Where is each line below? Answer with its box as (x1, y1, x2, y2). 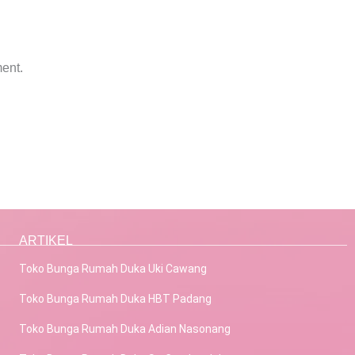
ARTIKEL (19, 234, 73, 248)
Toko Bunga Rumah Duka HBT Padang (19, 292, 212, 306)
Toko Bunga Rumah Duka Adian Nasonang (19, 323, 231, 336)
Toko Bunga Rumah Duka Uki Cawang (19, 262, 207, 276)
